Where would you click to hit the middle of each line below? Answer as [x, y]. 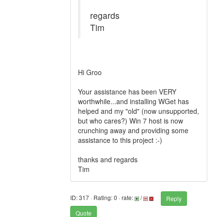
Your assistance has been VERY [127, 92]
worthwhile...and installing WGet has [133, 101]
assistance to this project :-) [120, 140]
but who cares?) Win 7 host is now [131, 121]
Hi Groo [90, 72]
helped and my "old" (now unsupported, [139, 111]
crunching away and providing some [133, 130]
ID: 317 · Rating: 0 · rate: [102, 198]
